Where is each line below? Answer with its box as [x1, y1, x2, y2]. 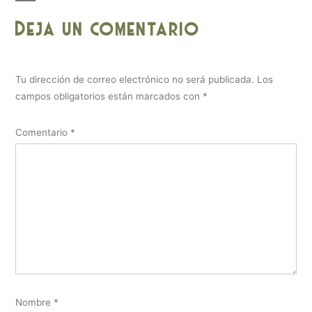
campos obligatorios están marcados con [15, 90, 203, 102]
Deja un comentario [15, 19, 201, 38]
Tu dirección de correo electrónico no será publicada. [15, 73, 254, 85]
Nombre [15, 296, 54, 308]
